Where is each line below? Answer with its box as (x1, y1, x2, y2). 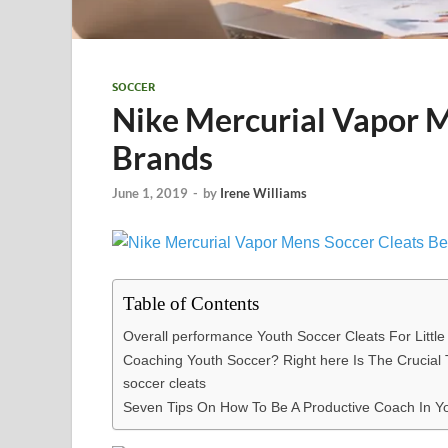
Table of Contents (123, 293, 259, 315)
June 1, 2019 (112, 184, 188, 201)
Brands (112, 137, 213, 177)
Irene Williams (220, 184, 307, 201)
